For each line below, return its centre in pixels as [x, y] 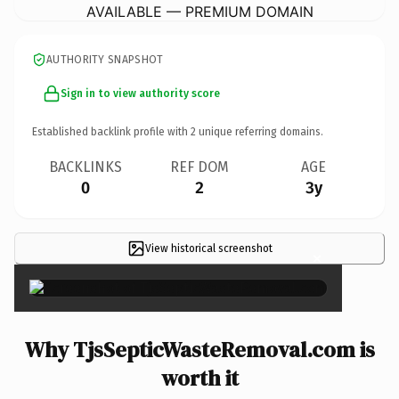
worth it [199, 378]
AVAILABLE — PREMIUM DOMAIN [199, 11]
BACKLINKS [85, 167]
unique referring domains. [260, 131]
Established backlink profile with [111, 131]
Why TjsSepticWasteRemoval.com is [199, 349]
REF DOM [199, 167]
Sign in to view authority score [140, 93]
